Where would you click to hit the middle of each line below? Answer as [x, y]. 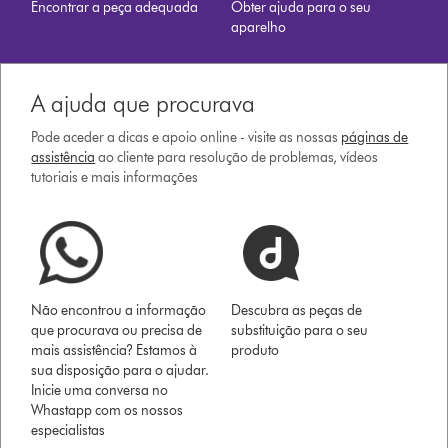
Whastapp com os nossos [107, 410]
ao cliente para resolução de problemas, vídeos [237, 157]
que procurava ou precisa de [117, 330]
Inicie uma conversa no [100, 390]
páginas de [375, 137]
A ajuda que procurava [143, 103]
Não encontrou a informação [119, 310]
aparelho [259, 27]
